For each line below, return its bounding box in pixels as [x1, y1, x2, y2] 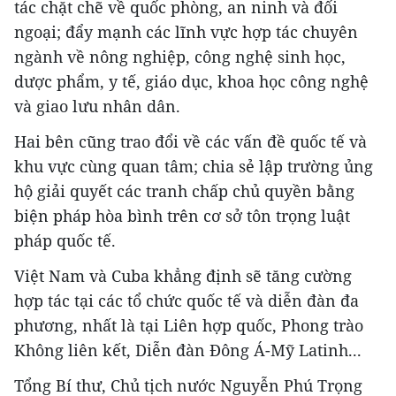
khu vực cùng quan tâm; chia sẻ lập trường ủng [14, 156, 373, 177]
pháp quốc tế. [14, 230, 116, 251]
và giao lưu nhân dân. [14, 95, 180, 117]
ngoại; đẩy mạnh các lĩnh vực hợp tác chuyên [14, 21, 358, 42]
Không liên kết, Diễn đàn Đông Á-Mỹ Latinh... [14, 339, 362, 361]
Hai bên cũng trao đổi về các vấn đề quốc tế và [14, 131, 367, 152]
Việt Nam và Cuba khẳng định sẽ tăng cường [14, 265, 352, 286]
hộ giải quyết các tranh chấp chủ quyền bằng [14, 180, 354, 202]
